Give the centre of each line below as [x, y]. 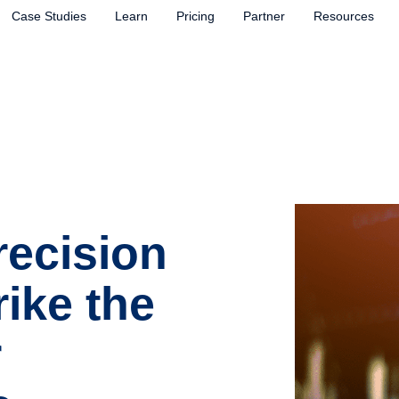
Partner [264, 16]
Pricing [195, 16]
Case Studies [49, 16]
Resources [343, 16]
